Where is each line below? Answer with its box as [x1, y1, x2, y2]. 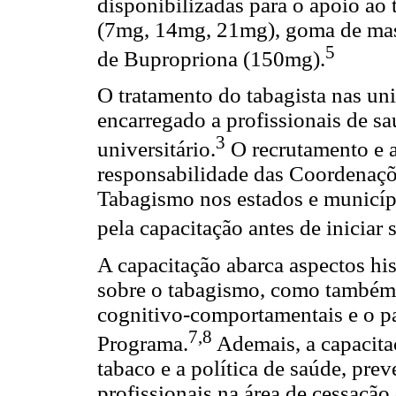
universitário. [97, 137, 216, 162]
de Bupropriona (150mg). [97, 46, 325, 71]
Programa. [97, 331, 188, 355]
